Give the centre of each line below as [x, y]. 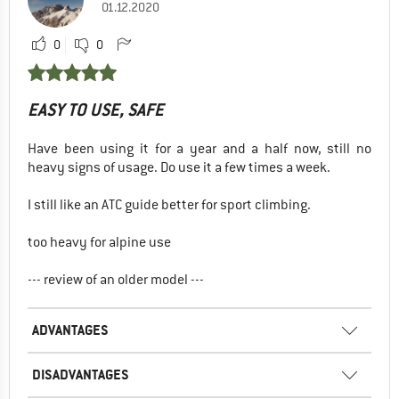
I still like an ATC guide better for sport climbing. [169, 205]
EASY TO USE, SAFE [96, 110]
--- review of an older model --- [116, 280]
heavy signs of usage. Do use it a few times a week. [179, 168]
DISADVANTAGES [81, 375]
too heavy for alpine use [99, 243]
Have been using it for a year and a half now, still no [199, 149]
